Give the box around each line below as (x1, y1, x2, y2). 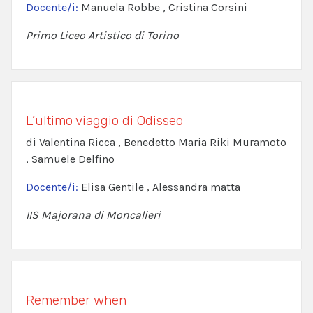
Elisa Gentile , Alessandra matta (81, 180, 240, 194)
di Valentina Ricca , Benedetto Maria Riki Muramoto (26, 136, 286, 150)
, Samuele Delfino (26, 152, 115, 166)
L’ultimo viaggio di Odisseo (26, 112, 183, 129)
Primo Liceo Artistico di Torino (26, 29, 179, 43)
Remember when (26, 292, 126, 309)
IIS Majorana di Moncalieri (26, 208, 161, 222)
